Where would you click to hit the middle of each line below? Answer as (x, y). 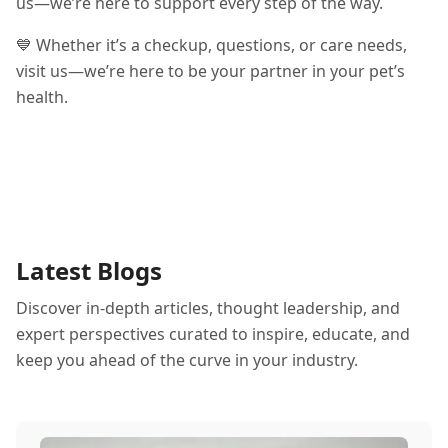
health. (42, 97)
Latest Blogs (89, 270)
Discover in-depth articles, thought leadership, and (208, 308)
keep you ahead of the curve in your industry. (187, 360)
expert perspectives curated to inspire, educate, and (213, 334)
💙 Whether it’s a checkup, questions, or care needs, (211, 45)
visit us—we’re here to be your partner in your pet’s (210, 71)
